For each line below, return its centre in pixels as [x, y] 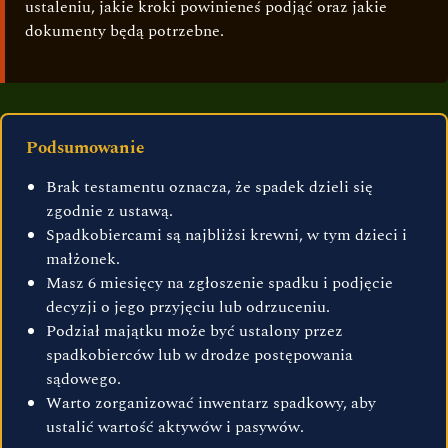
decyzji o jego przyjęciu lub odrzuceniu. [188, 307]
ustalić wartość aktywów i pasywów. [175, 427]
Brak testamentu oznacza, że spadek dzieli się [209, 187]
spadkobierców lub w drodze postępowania [199, 355]
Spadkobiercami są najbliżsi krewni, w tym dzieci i [226, 235]
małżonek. [83, 259]
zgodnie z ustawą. [109, 211]
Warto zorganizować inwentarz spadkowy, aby [211, 403]
